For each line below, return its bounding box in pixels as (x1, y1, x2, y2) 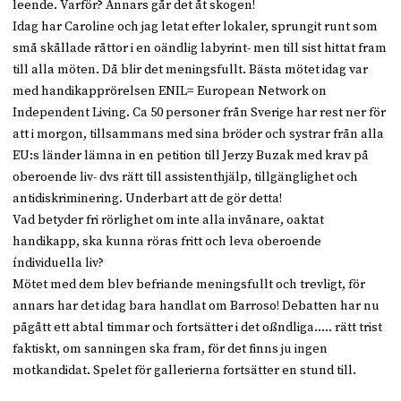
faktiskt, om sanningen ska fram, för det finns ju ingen (13, 341, 328, 358)
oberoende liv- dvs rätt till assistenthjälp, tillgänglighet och (13, 169, 359, 186)
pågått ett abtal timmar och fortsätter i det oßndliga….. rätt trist (13, 320, 383, 337)
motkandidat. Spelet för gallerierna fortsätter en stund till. (13, 363, 357, 380)
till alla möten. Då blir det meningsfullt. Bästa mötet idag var (13, 62, 369, 79)
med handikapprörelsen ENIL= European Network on (13, 83, 328, 100)
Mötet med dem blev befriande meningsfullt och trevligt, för (13, 277, 366, 294)
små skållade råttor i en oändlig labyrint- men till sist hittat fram (13, 40, 388, 57)
